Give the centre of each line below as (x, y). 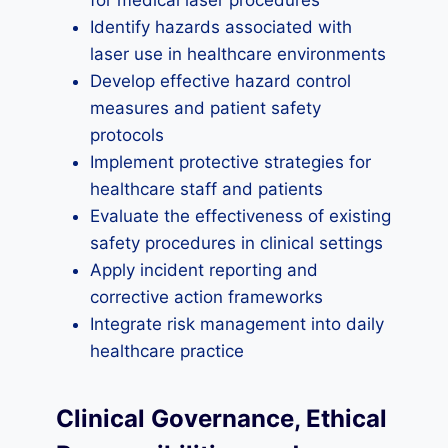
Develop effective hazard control (220, 81)
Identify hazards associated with (221, 27)
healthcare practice (167, 351)
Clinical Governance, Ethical (221, 418)
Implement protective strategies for (230, 162)
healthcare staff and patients (206, 189)
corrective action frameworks (206, 297)
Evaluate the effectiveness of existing (240, 216)
